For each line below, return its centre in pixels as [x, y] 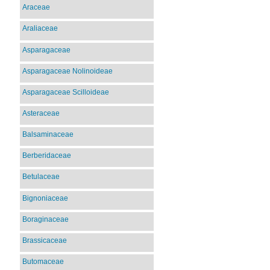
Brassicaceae [45, 240]
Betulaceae [41, 177]
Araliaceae [40, 29]
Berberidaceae [47, 156]
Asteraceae [41, 113]
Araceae [36, 8]
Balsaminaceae [48, 135]
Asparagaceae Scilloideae [66, 92]
